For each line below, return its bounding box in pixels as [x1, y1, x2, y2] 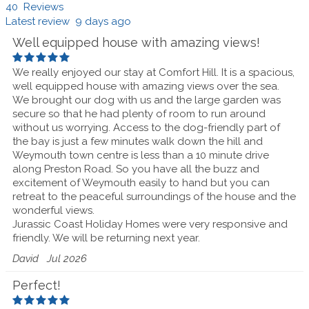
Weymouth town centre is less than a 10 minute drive [12, 148, 269, 161]
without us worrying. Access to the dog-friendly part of [12, 121, 280, 134]
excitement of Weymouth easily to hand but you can [12, 176, 270, 189]
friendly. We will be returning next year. [12, 231, 200, 244]
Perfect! [12, 278, 61, 292]
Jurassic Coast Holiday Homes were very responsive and [12, 217, 288, 230]
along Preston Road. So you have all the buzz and [12, 162, 259, 175]
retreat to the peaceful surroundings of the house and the [12, 190, 296, 203]
